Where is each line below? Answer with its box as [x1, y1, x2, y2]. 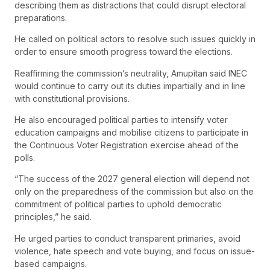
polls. [14, 152, 35, 163]
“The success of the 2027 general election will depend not [14, 174, 250, 184]
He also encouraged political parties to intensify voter [14, 115, 228, 125]
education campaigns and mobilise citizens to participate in [14, 127, 248, 138]
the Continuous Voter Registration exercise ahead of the [14, 140, 239, 151]
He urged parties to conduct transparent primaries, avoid [14, 233, 240, 243]
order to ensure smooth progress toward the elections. [14, 46, 233, 57]
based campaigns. [14, 258, 87, 269]
